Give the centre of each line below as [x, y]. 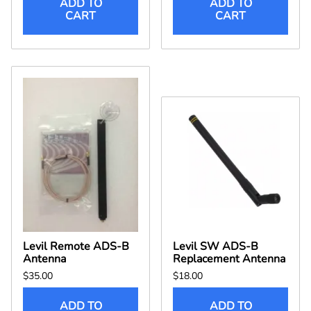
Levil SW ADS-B [216, 246]
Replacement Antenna [229, 259]
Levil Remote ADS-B [76, 246]
